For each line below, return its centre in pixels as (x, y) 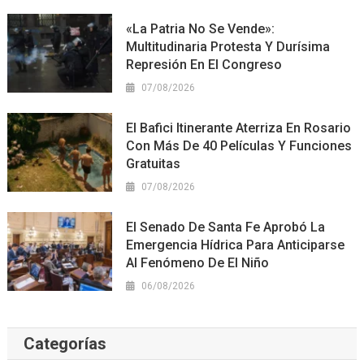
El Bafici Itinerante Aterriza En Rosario (239, 128)
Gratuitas (154, 163)
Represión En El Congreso (204, 64)
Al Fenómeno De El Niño (198, 262)
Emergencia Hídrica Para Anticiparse (236, 245)
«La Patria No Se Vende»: (201, 28)
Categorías (65, 343)
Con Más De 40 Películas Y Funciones (239, 145)
